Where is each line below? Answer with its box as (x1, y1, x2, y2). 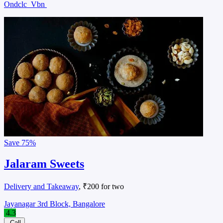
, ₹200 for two (79, 182, 124, 191)
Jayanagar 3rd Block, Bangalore (4, 200, 105, 209)
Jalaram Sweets (4, 157, 84, 171)
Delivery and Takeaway (4, 182, 79, 191)
